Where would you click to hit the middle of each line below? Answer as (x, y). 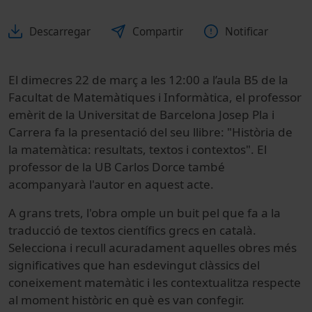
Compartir (158, 31)
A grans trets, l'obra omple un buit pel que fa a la (145, 212)
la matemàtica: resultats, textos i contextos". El (138, 149)
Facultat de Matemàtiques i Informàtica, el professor (155, 97)
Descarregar (60, 31)
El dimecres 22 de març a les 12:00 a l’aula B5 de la (148, 79)
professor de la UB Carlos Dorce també (117, 166)
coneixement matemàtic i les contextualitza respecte (155, 282)
